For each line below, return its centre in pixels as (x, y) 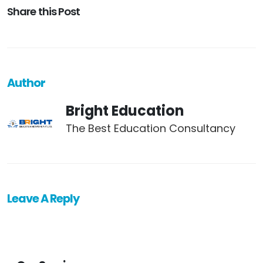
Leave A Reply (43, 199)
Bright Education (125, 111)
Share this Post (44, 12)
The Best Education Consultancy (151, 129)
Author (26, 83)
